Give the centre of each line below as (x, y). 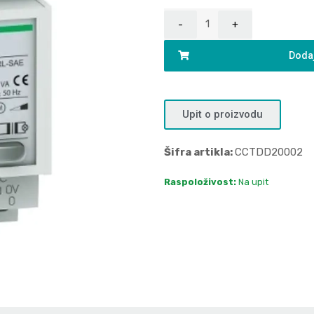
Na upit (252, 182)
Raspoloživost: (200, 182)
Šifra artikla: (199, 152)
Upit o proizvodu (223, 115)
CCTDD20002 (269, 152)
